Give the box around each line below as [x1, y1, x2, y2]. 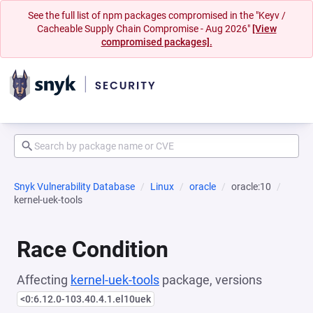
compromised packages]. [101, 36, 212, 48]
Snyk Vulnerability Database [14, 181, 135, 192]
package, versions [159, 272, 262, 287]
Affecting [17, 272, 71, 287]
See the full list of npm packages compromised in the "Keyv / [27, 10, 286, 21]
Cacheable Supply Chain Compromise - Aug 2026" [36, 23, 252, 34]
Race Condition [17, 236, 168, 263]
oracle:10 [231, 181, 271, 192]
